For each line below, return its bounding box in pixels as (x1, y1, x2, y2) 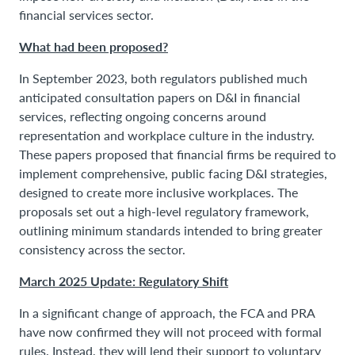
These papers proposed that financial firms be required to (19, 145, 336, 162)
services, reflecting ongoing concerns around (19, 107, 266, 124)
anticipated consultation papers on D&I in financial (19, 88, 300, 105)
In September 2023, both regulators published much (19, 69, 307, 86)
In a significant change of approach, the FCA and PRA (19, 303, 315, 321)
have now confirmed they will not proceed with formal (19, 323, 322, 340)
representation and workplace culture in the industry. (19, 126, 315, 143)
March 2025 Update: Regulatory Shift (19, 271, 228, 290)
